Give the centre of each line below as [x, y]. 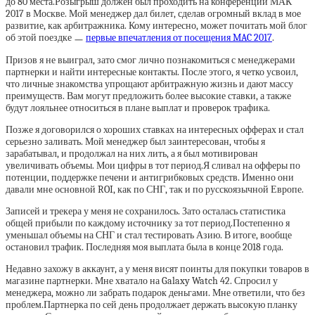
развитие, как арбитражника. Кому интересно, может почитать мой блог [156, 26]
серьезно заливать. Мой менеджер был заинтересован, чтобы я [135, 142]
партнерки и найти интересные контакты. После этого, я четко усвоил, [152, 72]
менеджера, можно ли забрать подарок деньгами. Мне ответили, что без [155, 293]
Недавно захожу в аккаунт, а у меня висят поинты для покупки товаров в [157, 269]
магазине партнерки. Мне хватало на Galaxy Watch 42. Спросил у [142, 281]
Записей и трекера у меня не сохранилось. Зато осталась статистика [146, 211]
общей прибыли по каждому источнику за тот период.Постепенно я [148, 223]
